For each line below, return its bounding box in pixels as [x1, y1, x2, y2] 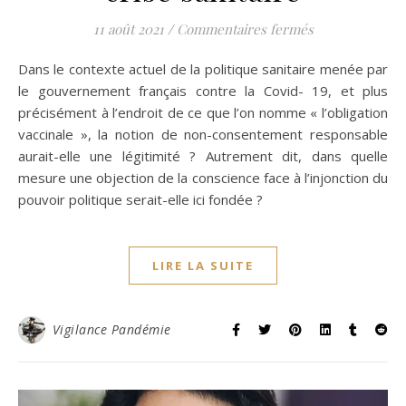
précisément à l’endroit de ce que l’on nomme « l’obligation [18, 103, 388, 122]
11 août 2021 [92, 20, 164, 39]
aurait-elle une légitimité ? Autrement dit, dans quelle [18, 147, 388, 166]
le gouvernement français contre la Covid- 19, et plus [18, 82, 388, 101]
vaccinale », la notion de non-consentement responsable [18, 125, 388, 144]
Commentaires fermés [176, 20, 314, 39]
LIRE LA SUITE [152, 257, 254, 275]
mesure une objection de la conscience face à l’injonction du [18, 169, 388, 188]
